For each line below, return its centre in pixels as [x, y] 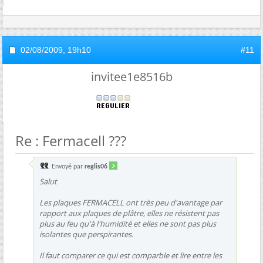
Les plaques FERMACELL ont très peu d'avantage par [131, 202]
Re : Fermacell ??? [71, 140]
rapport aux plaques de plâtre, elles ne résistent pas [129, 213]
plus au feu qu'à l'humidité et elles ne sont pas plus [128, 223]
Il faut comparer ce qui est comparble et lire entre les [131, 255]
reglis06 [96, 166]
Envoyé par [67, 166]
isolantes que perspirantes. [86, 234]
